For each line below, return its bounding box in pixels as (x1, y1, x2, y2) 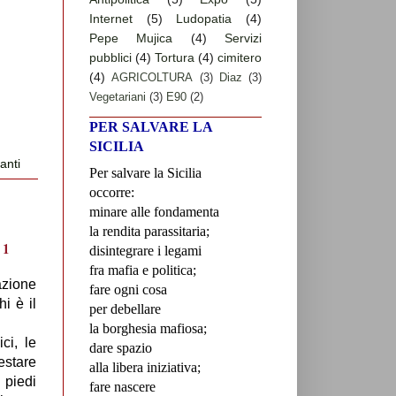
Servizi (225, 31, 263, 46)
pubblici (89, 50, 132, 65)
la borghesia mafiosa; (89, 321, 207, 337)
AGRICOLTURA (111, 71, 194, 85)
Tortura (155, 50, 194, 65)
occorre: (89, 185, 134, 201)
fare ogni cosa (89, 282, 167, 298)
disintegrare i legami (89, 243, 202, 259)
